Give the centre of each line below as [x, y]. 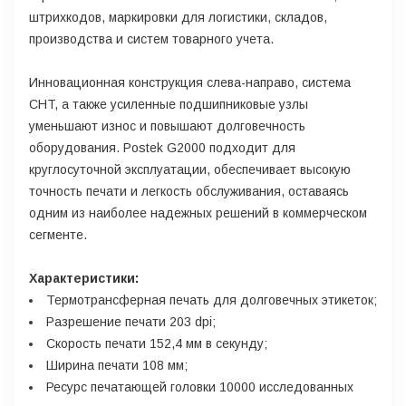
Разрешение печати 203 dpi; [131, 321]
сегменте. [58, 234]
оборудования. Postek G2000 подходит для [162, 147]
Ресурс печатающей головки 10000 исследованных [200, 387]
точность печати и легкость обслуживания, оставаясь [189, 191]
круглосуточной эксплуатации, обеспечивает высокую [190, 169]
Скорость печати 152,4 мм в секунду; [157, 343]
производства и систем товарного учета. [151, 39]
